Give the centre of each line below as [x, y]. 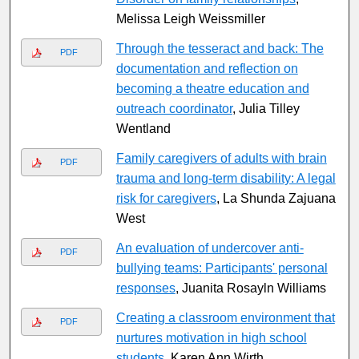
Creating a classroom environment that [225, 318]
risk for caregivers [166, 199]
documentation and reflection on [207, 69]
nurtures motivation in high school [211, 338]
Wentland [143, 129]
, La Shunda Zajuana [276, 199]
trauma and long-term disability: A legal [226, 179]
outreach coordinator [174, 109]
